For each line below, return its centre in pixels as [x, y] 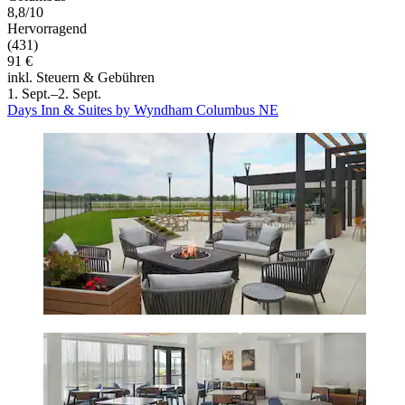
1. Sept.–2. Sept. [54, 93]
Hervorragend [47, 28]
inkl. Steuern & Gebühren [81, 77]
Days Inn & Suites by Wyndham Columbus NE [143, 109]
